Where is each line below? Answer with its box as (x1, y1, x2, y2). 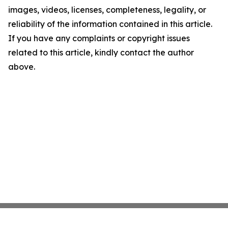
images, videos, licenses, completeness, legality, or (8, 5, 206, 15)
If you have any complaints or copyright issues (8, 33, 190, 44)
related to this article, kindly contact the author (8, 47, 194, 58)
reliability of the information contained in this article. (8, 19, 212, 30)
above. (8, 62, 35, 72)
